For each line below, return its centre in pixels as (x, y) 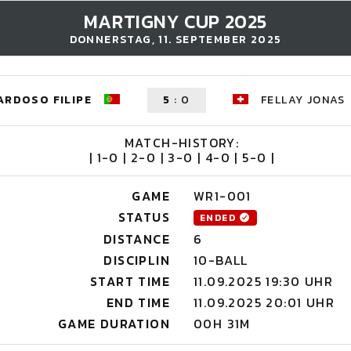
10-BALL (221, 260)
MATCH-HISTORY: (182, 143)
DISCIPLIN (137, 260)
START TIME (130, 281)
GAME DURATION (114, 324)
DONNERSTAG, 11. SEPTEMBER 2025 (175, 40)
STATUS (144, 217)
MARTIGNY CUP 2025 (175, 22)
